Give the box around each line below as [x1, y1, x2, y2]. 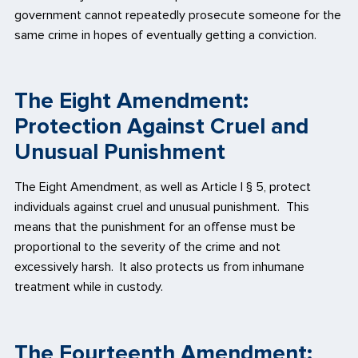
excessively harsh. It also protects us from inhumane [14, 259, 304, 276]
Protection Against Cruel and [14, 113, 308, 141]
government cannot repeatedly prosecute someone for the [14, 6, 341, 23]
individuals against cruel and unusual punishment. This [14, 199, 309, 216]
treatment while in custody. [14, 279, 163, 296]
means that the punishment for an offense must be [14, 219, 296, 236]
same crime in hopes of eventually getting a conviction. [14, 26, 316, 43]
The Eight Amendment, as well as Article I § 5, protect [14, 179, 311, 196]
